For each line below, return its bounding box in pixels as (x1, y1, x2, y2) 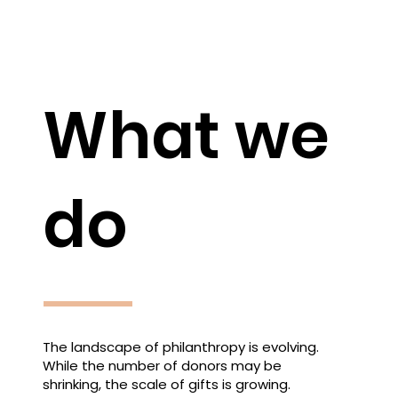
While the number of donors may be (42, 356, 282, 376)
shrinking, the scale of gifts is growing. (42, 375, 291, 394)
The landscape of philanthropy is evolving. (42, 338, 319, 357)
